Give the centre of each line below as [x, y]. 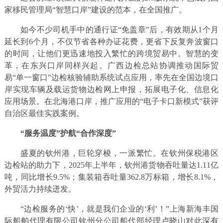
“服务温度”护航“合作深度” [68, 133]
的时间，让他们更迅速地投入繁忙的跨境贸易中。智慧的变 [111, 53]
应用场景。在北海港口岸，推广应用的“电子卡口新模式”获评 [111, 101]
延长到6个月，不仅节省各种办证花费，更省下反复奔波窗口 [111, 41]
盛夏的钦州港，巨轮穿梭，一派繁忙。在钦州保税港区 [119, 153]
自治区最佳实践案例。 [44, 113]
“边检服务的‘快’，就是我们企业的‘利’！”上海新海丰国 [119, 209]
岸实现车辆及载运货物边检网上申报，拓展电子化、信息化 [111, 89]
